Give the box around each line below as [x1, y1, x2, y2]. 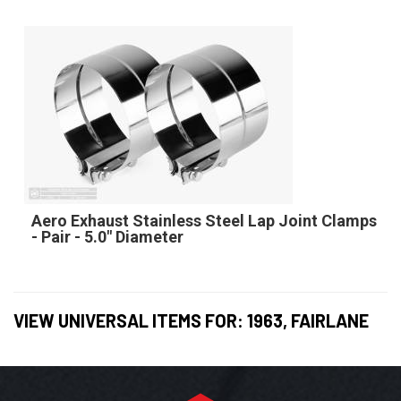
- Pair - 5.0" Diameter [30, 226, 183, 246]
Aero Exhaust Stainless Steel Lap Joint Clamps [30, 210, 377, 230]
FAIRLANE [291, 309, 369, 331]
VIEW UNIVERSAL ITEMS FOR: [13, 309, 247, 331]
